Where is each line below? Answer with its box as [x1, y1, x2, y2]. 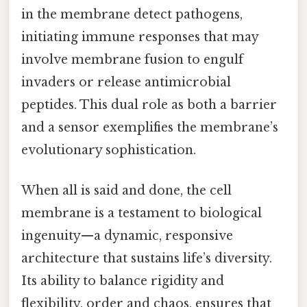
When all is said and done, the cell [21, 183, 232, 199]
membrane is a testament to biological [21, 206, 262, 221]
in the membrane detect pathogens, [21, 7, 243, 22]
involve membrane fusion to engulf [21, 52, 243, 67]
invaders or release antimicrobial [21, 75, 231, 90]
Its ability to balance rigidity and [21, 273, 224, 289]
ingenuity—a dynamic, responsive [21, 228, 233, 244]
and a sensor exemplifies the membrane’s [21, 120, 278, 135]
